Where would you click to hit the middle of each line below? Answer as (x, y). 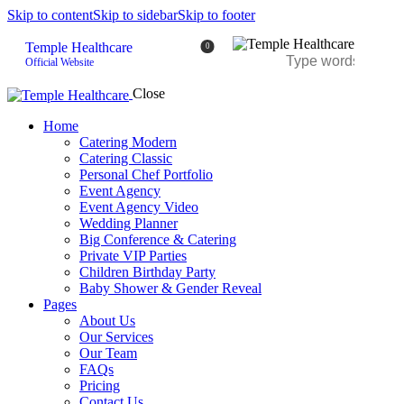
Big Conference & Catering (158, 239)
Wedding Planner (129, 223)
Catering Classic (126, 158)
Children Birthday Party (147, 271)
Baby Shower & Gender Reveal (170, 288)
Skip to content (50, 15)
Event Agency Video (139, 207)
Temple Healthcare (79, 48)
